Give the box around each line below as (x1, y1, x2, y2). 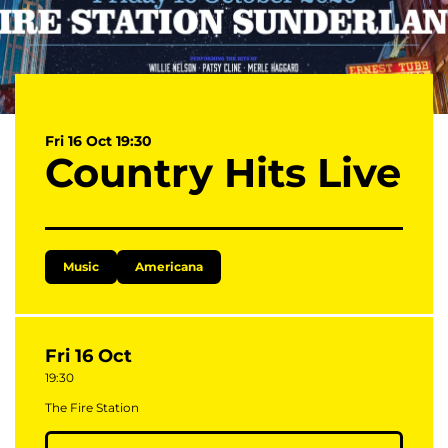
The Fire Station (45, 399, 139, 415)
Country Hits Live (45, 147, 401, 197)
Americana (135, 258, 203, 274)
